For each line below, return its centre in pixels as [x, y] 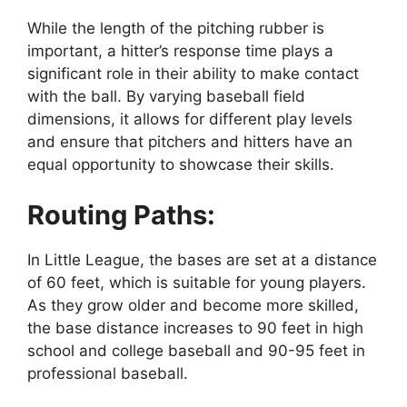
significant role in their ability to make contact [193, 74]
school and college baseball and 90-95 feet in [196, 350]
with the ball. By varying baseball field [166, 97]
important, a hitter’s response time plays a [180, 51]
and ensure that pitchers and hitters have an [190, 142]
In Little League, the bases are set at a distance [202, 259]
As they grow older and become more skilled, [193, 305]
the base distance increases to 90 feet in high [195, 328]
